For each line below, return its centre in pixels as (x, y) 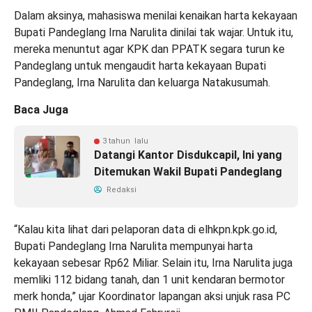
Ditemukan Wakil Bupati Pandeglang (188, 172)
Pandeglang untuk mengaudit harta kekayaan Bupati (140, 66)
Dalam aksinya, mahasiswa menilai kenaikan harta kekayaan (156, 16)
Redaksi (120, 190)
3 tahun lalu (125, 141)
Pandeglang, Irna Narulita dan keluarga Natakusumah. (142, 83)
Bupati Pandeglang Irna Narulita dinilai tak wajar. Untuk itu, (154, 33)
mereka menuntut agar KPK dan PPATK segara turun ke (149, 49)
